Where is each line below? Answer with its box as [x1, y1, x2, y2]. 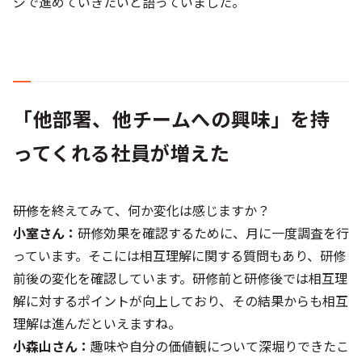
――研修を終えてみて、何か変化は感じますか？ [13, 200, 270, 220]
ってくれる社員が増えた [13, 137, 230, 166]
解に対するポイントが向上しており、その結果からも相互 [13, 290, 348, 310]
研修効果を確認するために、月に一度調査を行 [78, 222, 349, 242]
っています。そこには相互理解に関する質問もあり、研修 [13, 245, 346, 265]
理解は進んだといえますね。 [13, 313, 181, 333]
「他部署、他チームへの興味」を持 [13, 103, 330, 133]
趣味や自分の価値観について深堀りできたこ [90, 335, 349, 356]
